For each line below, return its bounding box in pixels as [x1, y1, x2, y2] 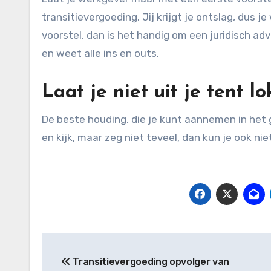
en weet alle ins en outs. [42, 47, 159, 59]
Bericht [41, 234, 106, 254]
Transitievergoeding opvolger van [70, 255, 230, 267]
